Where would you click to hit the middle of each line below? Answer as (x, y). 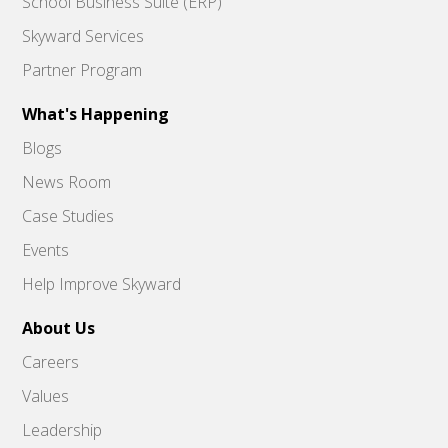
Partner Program (82, 70)
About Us (59, 328)
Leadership (62, 430)
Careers (51, 362)
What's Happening (96, 114)
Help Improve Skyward (102, 284)
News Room (67, 182)
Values (46, 396)
